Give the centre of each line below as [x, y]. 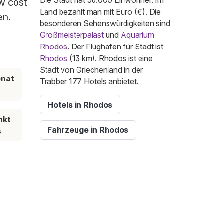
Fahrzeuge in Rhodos [88, 130]
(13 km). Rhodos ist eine [110, 58]
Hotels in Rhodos [80, 105]
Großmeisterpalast [72, 35]
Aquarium [137, 35]
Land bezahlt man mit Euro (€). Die [100, 12]
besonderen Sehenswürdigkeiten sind [105, 23]
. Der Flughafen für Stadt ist [115, 47]
